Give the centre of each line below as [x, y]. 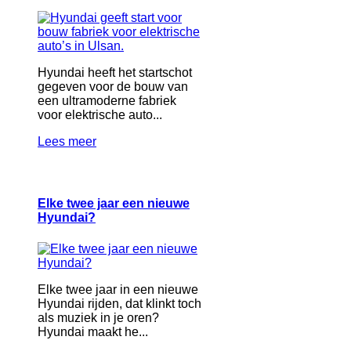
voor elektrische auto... [100, 115]
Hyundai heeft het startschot [115, 73]
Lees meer [67, 142]
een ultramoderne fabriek [107, 101]
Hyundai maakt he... [93, 331]
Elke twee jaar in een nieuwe [118, 289]
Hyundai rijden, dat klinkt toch [119, 303]
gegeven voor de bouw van [113, 87]
